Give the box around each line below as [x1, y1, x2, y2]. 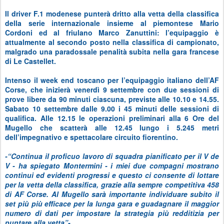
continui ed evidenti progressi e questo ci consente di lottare [5, 170, 219, 180]
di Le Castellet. [5, 56, 56, 66]
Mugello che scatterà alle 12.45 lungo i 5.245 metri [5, 122, 219, 133]
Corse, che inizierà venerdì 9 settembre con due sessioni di [5, 84, 219, 95]
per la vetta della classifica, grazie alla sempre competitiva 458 [5, 179, 219, 190]
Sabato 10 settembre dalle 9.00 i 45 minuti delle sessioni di [5, 103, 219, 114]
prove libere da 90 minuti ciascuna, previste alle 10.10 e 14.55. [5, 94, 219, 104]
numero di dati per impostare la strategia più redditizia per [5, 208, 219, 218]
